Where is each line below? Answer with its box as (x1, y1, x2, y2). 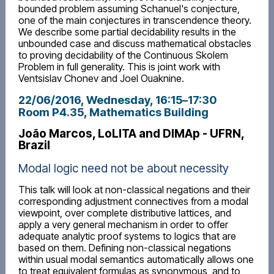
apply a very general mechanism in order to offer (18, 218, 228, 231)
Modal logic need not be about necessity (18, 160, 229, 176)
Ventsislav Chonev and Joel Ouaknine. (18, 72, 184, 85)
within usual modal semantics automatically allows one (18, 253, 254, 265)
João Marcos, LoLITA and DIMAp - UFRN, (18, 125, 244, 141)
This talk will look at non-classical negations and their (18, 183, 250, 196)
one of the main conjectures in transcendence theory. (18, 14, 251, 27)
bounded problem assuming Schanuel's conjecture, (18, 2, 240, 15)
